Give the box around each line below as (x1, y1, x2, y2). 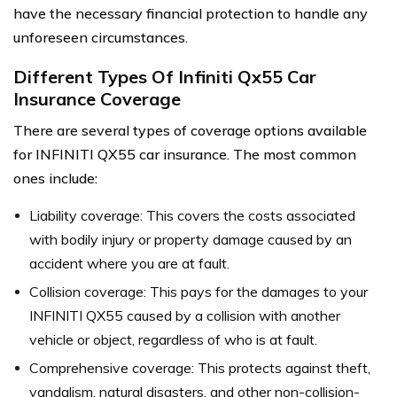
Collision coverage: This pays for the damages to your (29, 283, 368, 300)
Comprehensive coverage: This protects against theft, (29, 359, 370, 377)
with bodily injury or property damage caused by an (29, 230, 352, 248)
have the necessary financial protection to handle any (13, 4, 368, 22)
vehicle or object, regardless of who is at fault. (29, 331, 317, 348)
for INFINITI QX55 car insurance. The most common (13, 145, 356, 163)
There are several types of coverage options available (13, 121, 367, 139)
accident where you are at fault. (29, 254, 230, 272)
